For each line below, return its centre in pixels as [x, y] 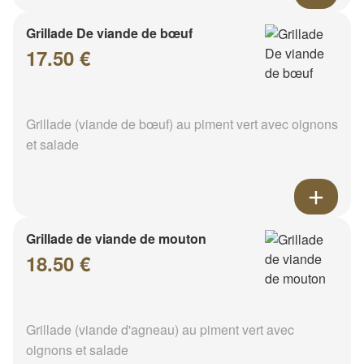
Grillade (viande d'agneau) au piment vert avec [160, 329]
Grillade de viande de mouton [116, 238]
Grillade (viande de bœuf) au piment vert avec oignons [182, 123]
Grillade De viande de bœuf [109, 32]
